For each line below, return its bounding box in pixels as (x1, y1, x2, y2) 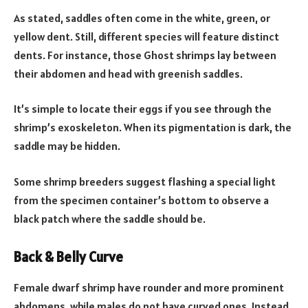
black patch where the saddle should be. (14, 211, 208, 225)
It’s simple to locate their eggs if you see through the (14, 102, 272, 116)
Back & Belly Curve (14, 248, 123, 267)
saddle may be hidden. (14, 139, 120, 153)
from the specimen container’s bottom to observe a (14, 192, 269, 207)
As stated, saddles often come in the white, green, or (14, 10, 270, 25)
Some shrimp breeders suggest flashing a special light (14, 174, 276, 188)
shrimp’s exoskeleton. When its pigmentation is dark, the (14, 120, 291, 135)
